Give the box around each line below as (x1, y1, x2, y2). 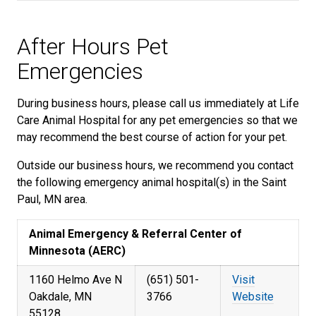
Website (232, 290, 274, 303)
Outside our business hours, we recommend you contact (17, 159, 293, 172)
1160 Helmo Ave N (29, 273, 122, 286)
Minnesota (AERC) (29, 244, 126, 257)
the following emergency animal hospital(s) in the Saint (17, 176, 286, 189)
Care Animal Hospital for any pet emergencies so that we (17, 114, 298, 127)
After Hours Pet (17, 33, 169, 60)
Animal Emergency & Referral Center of (29, 227, 242, 241)
